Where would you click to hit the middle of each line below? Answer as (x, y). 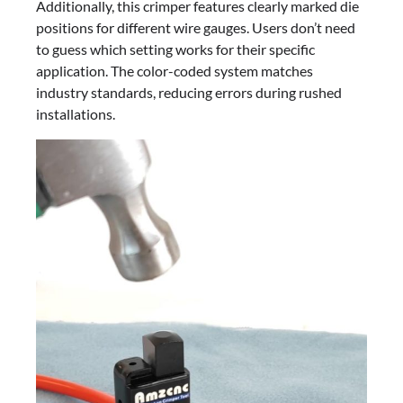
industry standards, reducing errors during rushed (189, 92)
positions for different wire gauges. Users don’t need (196, 27)
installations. (76, 113)
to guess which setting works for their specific (175, 49)
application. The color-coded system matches (175, 70)
